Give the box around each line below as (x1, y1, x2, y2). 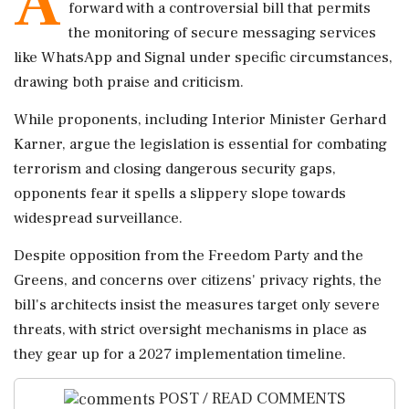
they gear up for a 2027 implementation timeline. (14, 344, 346, 364)
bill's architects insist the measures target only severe (14, 295, 380, 315)
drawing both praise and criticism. (14, 72, 244, 92)
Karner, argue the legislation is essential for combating (14, 134, 387, 154)
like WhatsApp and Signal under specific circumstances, (14, 47, 393, 68)
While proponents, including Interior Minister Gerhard (14, 110, 386, 130)
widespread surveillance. (14, 208, 183, 228)
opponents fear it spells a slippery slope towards (14, 184, 346, 204)
